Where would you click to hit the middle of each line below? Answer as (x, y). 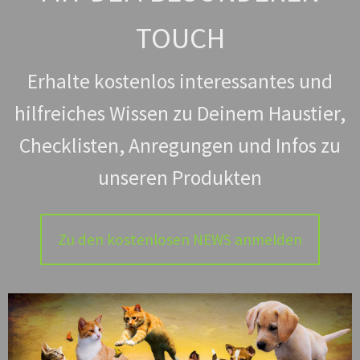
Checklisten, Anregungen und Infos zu (180, 145)
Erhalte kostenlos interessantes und (180, 81)
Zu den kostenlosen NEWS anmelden (180, 239)
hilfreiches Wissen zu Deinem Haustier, (180, 113)
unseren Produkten (180, 177)
